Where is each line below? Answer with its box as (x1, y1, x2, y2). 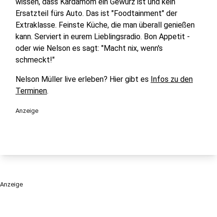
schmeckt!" (15, 55, 55, 64)
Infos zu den (151, 74, 193, 84)
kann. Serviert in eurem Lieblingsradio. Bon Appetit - (15, 31, 190, 41)
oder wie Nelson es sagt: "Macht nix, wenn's (15, 43, 163, 53)
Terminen (15, 86, 47, 95)
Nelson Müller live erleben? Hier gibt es (15, 74, 151, 84)
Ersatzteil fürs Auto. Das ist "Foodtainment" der (15, 8, 177, 18)
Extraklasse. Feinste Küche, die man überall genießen (15, 20, 195, 30)
